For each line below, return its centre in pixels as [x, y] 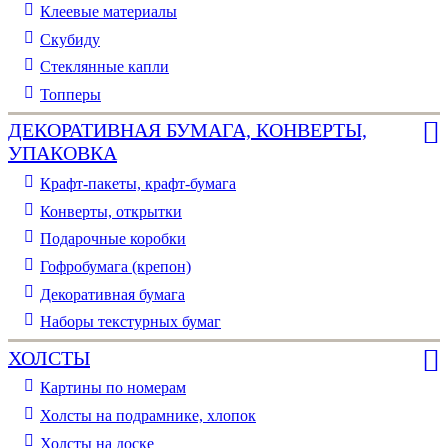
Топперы [70, 94]
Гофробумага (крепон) [115, 266]
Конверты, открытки [111, 211]
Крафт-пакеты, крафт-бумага [138, 184]
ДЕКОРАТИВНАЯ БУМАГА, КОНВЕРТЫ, [187, 130]
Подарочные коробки [113, 239]
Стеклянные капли [104, 67]
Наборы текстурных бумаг [130, 322]
